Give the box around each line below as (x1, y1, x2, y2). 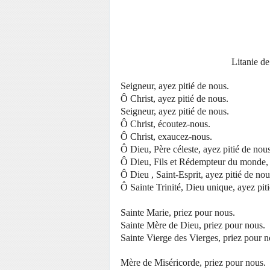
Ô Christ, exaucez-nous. (121, 131, 212, 142)
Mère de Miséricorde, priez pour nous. (121, 257, 266, 268)
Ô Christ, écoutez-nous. (121, 119, 210, 129)
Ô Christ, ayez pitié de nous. (121, 93, 228, 104)
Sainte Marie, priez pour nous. (121, 207, 235, 218)
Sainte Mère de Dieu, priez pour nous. (121, 220, 265, 230)
